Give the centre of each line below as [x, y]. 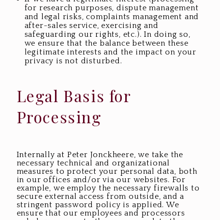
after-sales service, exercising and [91, 25]
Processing [59, 116]
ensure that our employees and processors [101, 213]
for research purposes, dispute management [111, 8]
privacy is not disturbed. [73, 61]
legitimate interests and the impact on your [110, 52]
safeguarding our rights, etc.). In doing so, [107, 34]
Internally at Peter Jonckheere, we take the [100, 154]
